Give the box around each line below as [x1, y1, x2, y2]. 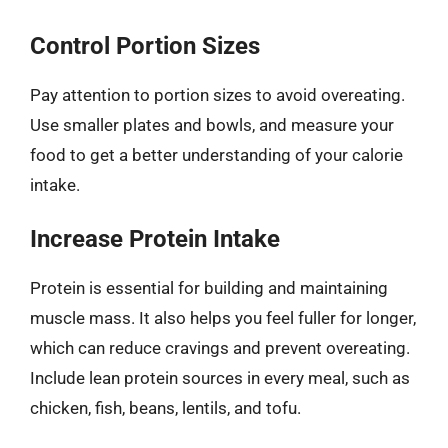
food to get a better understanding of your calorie [30, 144, 403, 165]
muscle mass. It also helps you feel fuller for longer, [30, 308, 416, 328]
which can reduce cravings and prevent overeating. [30, 338, 410, 358]
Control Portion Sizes [30, 31, 260, 60]
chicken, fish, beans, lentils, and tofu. [30, 398, 301, 418]
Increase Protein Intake [30, 225, 280, 253]
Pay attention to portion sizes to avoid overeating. [30, 84, 405, 105]
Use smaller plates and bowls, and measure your [30, 114, 394, 135]
